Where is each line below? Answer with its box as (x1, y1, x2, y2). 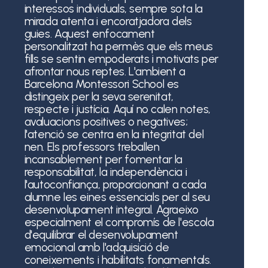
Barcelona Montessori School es (24, 77, 179, 91)
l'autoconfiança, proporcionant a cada (24, 177, 206, 191)
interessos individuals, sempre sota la (24, 1, 203, 16)
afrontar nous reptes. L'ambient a (24, 64, 185, 78)
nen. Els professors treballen (24, 139, 160, 154)
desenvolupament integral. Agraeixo (24, 202, 199, 217)
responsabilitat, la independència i (24, 165, 187, 179)
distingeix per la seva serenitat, (24, 89, 173, 103)
